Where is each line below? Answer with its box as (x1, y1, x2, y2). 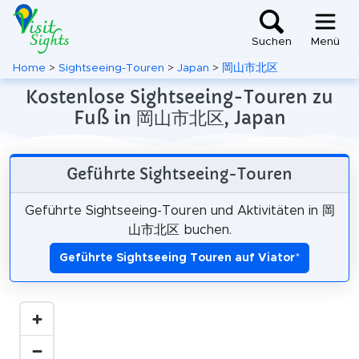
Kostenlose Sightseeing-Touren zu (26, 86, 333, 108)
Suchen (252, 36, 292, 48)
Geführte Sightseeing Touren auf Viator (59, 252, 295, 264)
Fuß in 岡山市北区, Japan (73, 107, 286, 129)
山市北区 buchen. (127, 223, 232, 236)
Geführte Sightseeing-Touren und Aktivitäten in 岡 (24, 204, 335, 217)
